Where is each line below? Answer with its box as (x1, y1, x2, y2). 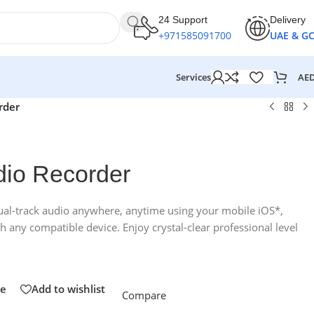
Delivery (270, 13, 306, 25)
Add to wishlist (32, 282, 105, 296)
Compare (122, 288, 166, 302)
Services (176, 71, 211, 83)
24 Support (158, 13, 207, 25)
